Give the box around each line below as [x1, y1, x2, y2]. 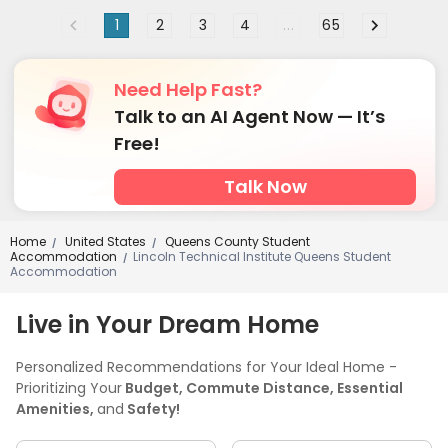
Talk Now [223, 173, 307, 199]
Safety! [124, 398, 180, 419]
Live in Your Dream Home [16, 307, 319, 341]
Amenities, [16, 398, 97, 419]
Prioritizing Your [16, 377, 122, 398]
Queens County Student [162, 232, 310, 250]
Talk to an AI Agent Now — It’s [114, 103, 385, 129]
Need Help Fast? [114, 76, 262, 102]
